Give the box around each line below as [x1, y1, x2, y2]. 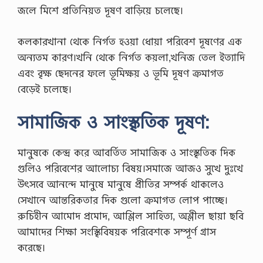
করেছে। [18, 241, 45, 255]
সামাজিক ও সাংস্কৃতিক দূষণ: [18, 110, 209, 134]
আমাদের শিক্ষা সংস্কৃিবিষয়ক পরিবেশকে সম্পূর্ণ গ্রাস [18, 225, 216, 239]
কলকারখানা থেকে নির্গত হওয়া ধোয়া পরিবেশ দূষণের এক [18, 34, 242, 48]
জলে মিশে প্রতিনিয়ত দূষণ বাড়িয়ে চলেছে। [18, 4, 183, 18]
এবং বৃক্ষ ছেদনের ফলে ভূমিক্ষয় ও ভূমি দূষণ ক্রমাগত [18, 66, 224, 80]
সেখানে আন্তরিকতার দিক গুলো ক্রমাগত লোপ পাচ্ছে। [18, 193, 228, 207]
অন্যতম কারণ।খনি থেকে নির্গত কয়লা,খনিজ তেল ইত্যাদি [18, 50, 245, 64]
